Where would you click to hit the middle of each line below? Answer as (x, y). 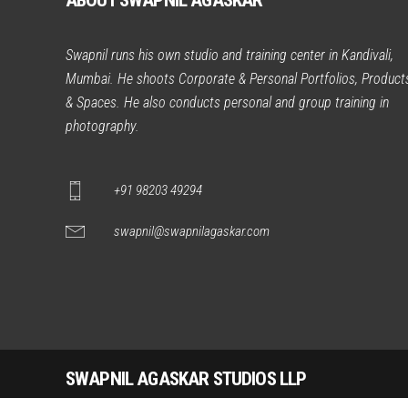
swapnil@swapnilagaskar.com (192, 231)
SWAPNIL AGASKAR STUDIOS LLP (186, 379)
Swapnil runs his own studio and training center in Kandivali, (229, 55)
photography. (102, 126)
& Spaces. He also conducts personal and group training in (227, 102)
